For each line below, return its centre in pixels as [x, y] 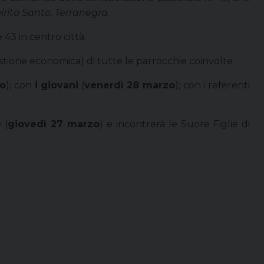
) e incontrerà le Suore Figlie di [175, 124]
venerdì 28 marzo [130, 85]
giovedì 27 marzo [54, 124]
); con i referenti [213, 85]
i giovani [57, 85]
